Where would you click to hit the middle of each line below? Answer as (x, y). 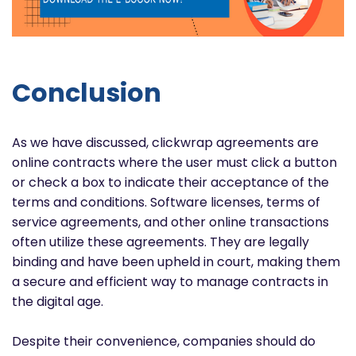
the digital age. (59, 302)
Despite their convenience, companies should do (164, 342)
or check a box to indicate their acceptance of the (170, 183)
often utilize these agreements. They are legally (161, 242)
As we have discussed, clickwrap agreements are (165, 143)
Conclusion (87, 92)
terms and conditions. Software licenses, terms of (166, 203)
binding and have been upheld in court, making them (176, 262)
